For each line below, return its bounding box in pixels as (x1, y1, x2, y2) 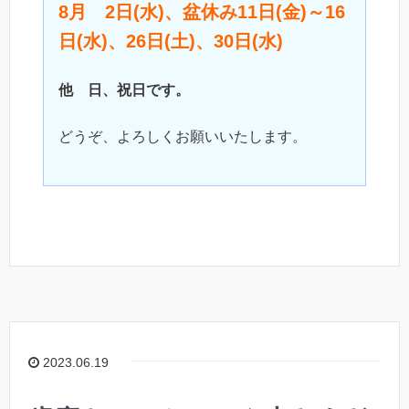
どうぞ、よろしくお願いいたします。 (58, 128, 307, 144)
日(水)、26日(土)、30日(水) (58, 30, 283, 51)
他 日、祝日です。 (58, 82, 190, 99)
